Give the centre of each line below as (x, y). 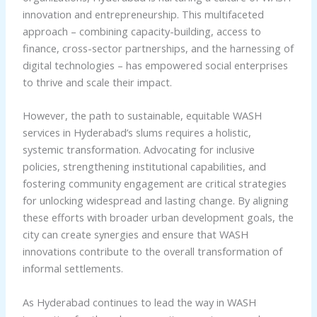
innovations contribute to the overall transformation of (152, 252)
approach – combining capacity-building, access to (142, 31)
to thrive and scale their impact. (97, 82)
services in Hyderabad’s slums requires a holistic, (137, 133)
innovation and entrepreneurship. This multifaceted (143, 15)
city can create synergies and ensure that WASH (135, 235)
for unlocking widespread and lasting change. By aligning (155, 201)
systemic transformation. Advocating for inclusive (138, 150)
